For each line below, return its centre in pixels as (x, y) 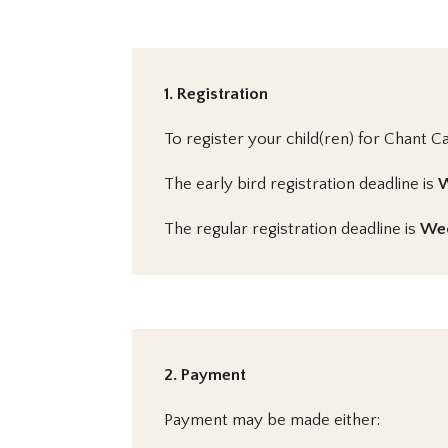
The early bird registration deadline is (301, 184)
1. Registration (216, 94)
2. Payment (205, 374)
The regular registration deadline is (292, 229)
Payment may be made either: (272, 419)
